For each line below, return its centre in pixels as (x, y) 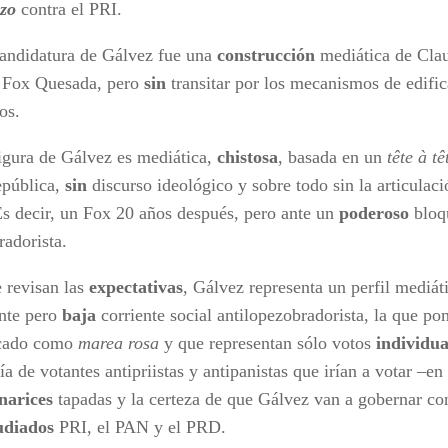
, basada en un (332, 156)
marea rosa (118, 342)
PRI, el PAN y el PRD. (140, 426)
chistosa (247, 156)
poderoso (374, 212)
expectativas (136, 286)
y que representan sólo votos (267, 342)
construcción (266, 54)
